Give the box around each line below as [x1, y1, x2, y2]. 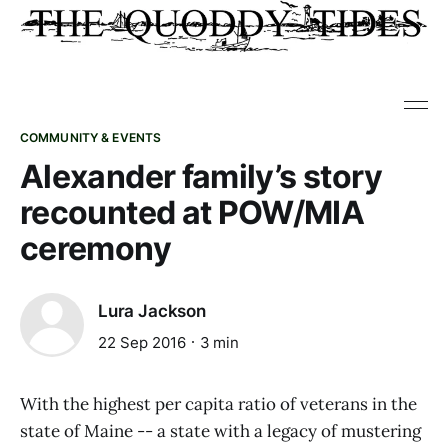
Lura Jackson [98, 301, 206, 322]
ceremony [20, 229, 171, 268]
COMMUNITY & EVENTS [20, 130, 162, 145]
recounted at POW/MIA [20, 193, 365, 232]
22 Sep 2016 [98, 332, 186, 352]
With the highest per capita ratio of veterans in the [20, 393, 417, 415]
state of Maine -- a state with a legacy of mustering [20, 420, 421, 442]
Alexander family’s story [20, 157, 383, 196]
